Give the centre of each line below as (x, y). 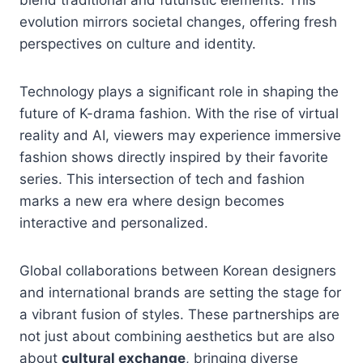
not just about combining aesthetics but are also (177, 336)
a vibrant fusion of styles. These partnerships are (179, 314)
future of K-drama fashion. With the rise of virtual (179, 113)
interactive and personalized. (114, 222)
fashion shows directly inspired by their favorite (174, 157)
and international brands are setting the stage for (180, 292)
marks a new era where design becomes (152, 201)
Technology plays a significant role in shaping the (179, 91)
